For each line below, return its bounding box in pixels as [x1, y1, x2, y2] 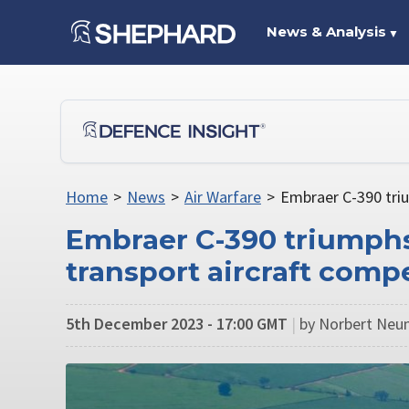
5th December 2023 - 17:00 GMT [66, 312, 288, 334]
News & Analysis [266, 23, 386, 40]
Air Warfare [184, 186, 261, 207]
